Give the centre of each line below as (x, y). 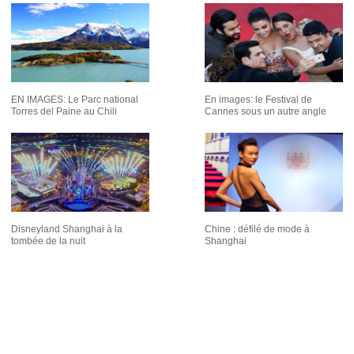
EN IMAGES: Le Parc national (75, 100)
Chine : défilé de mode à (257, 229)
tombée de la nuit (48, 241)
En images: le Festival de (258, 100)
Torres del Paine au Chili (64, 111)
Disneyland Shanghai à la (67, 229)
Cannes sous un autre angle (265, 111)
